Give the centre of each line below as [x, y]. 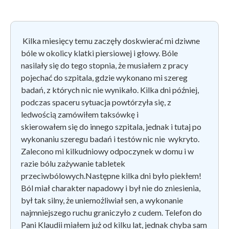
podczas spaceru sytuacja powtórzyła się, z [96, 102]
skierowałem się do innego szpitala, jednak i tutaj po [111, 126]
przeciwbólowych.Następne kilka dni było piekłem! [111, 175]
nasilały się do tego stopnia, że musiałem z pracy [105, 65]
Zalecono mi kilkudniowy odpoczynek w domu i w [107, 151]
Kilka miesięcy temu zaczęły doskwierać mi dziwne [110, 40]
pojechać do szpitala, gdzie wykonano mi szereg [104, 77]
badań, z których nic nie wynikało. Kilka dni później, [110, 89]
